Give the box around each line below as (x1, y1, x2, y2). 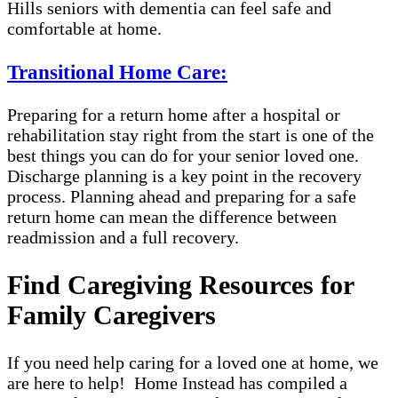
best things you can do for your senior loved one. (7, 146, 359, 166)
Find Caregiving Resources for (7, 269, 354, 299)
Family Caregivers (7, 299, 216, 330)
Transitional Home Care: (7, 60, 227, 84)
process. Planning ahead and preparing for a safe (7, 187, 356, 207)
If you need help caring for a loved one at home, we (7, 352, 378, 372)
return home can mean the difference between (7, 207, 337, 227)
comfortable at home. (7, 19, 162, 39)
